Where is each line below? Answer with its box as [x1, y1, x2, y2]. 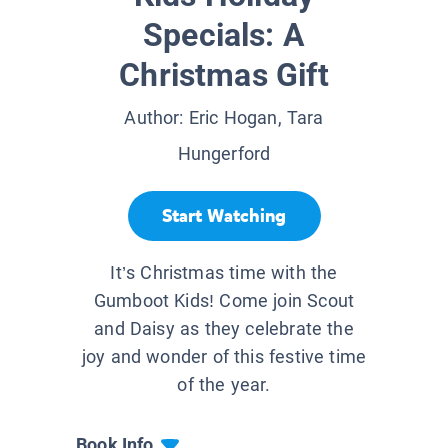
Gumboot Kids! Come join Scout [93, 290, 355, 312]
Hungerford [177, 143, 271, 165]
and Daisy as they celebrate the [94, 318, 354, 340]
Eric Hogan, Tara [188, 107, 324, 129]
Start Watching [162, 203, 286, 228]
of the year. [177, 374, 271, 396]
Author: [124, 107, 189, 129]
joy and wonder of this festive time [81, 346, 367, 368]
